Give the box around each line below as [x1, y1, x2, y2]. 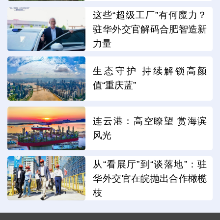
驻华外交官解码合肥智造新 [93, 24, 207, 35]
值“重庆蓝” [93, 80, 137, 91]
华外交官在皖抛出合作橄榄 [93, 173, 207, 184]
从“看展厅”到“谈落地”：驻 [93, 159, 207, 170]
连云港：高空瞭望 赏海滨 [93, 115, 207, 126]
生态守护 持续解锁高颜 [93, 66, 207, 77]
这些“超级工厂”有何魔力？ [93, 10, 207, 21]
